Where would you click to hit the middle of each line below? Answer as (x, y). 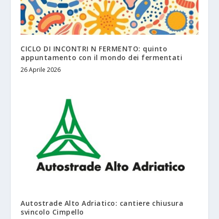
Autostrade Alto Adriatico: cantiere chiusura (102, 203)
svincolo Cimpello (52, 212)
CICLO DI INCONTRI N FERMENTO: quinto (94, 48)
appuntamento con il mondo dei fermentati (102, 57)
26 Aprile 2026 (41, 69)
